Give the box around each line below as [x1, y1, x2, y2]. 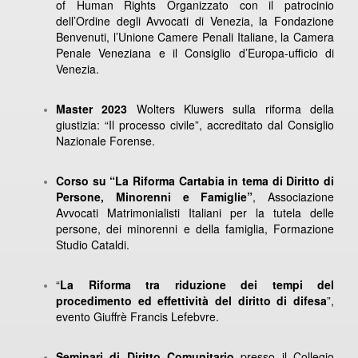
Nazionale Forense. [56, 132, 155, 149]
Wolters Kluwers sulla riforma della [127, 100, 335, 117]
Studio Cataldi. [56, 236, 129, 253]
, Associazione [253, 188, 334, 205]
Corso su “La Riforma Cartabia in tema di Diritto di [56, 172, 334, 189]
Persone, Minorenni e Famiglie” [56, 188, 253, 205]
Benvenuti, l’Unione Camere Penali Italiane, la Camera [56, 28, 334, 45]
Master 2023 [56, 100, 128, 117]
